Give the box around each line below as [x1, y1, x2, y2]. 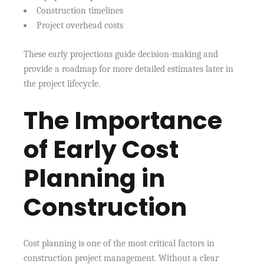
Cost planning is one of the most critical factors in [24, 237, 215, 249]
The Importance [24, 103, 223, 137]
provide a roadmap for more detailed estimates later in [24, 63, 234, 74]
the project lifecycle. [24, 78, 101, 89]
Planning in [24, 161, 166, 195]
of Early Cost [24, 132, 179, 166]
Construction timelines [37, 5, 124, 16]
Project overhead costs [37, 19, 124, 31]
